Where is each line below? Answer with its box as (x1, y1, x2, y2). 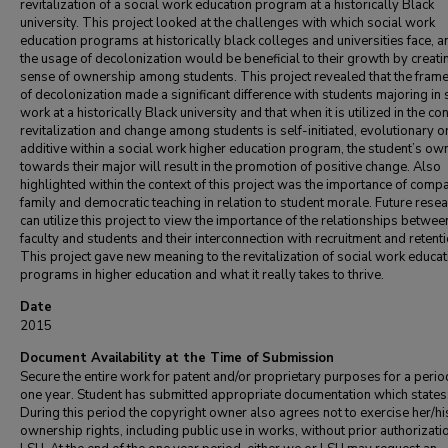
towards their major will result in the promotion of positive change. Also (20, 158, 441, 176)
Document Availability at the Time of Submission (20, 349, 334, 367)
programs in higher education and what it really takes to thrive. (20, 266, 384, 284)
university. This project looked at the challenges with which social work (20, 14, 435, 32)
